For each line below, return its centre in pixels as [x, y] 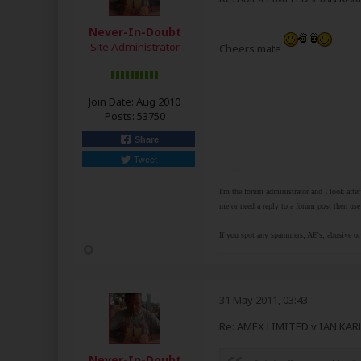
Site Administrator [135, 47]
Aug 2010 [158, 102]
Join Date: [111, 102]
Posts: [119, 116]
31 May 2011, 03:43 [263, 300]
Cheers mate [251, 48]
